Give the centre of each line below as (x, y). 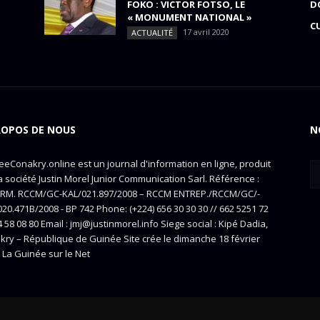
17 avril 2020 (206, 31)
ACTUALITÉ (152, 32)
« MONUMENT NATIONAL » (190, 17)
